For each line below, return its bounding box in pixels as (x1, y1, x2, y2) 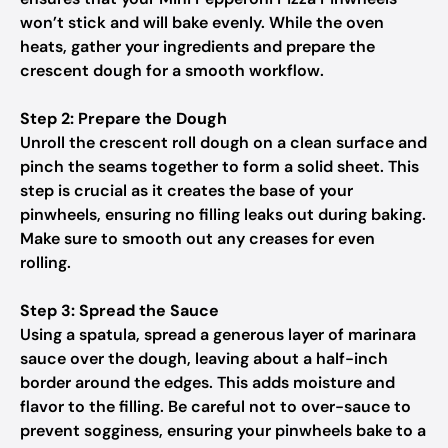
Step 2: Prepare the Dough (20, 108, 227, 129)
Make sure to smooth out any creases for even (20, 228, 375, 249)
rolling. (20, 252, 71, 273)
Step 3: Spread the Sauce (20, 300, 219, 321)
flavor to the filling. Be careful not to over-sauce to (20, 396, 411, 417)
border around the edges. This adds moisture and (20, 372, 395, 393)
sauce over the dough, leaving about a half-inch (20, 348, 388, 369)
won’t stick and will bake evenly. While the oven (20, 12, 384, 33)
